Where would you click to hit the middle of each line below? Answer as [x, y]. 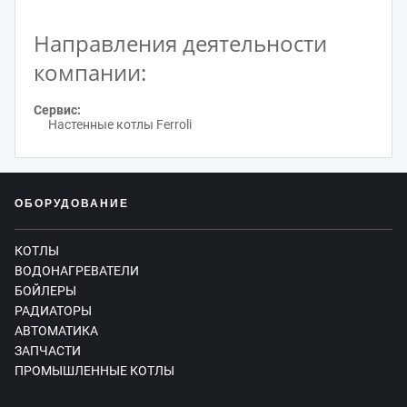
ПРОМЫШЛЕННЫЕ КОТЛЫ [94, 370]
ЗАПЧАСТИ [48, 350]
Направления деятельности [180, 44]
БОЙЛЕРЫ [45, 290]
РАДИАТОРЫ [53, 310]
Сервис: [57, 109]
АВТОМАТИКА [56, 330]
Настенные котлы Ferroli [120, 124]
